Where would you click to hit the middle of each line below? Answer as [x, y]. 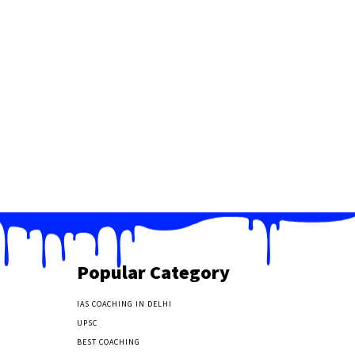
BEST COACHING [108, 342]
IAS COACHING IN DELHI [124, 303]
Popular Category [153, 272]
